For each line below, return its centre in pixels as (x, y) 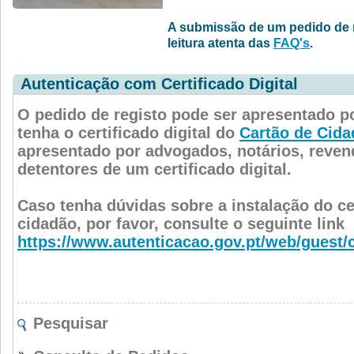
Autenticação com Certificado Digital (159, 84)
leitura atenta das (220, 43)
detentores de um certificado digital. (154, 169)
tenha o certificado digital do (128, 133)
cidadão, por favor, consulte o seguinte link (181, 224)
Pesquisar (71, 323)
